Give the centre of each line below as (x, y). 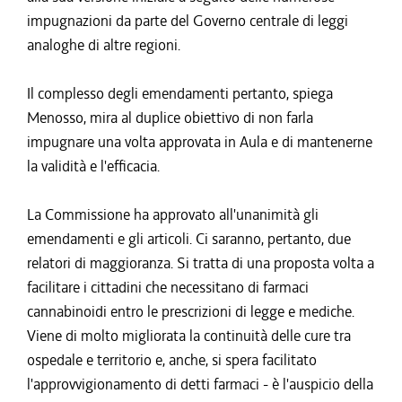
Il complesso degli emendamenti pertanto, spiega (180, 93)
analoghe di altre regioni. (104, 45)
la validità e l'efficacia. (93, 166)
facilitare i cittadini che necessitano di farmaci (168, 287)
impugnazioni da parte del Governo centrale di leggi (188, 21)
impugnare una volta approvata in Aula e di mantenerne (200, 142)
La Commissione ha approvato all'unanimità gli (173, 214)
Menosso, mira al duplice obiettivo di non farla (170, 118)
